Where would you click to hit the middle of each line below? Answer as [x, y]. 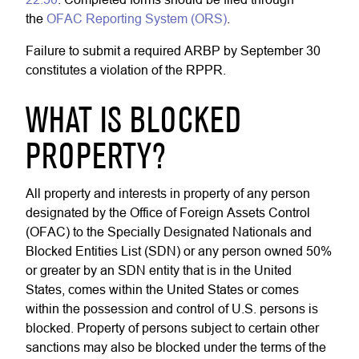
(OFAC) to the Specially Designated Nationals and [169, 232]
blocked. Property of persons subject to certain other [172, 328]
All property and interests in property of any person [168, 193]
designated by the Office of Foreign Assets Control [168, 212]
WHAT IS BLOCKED [133, 123]
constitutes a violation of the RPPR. [126, 70]
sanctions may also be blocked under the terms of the [176, 347]
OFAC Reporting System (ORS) [137, 18]
